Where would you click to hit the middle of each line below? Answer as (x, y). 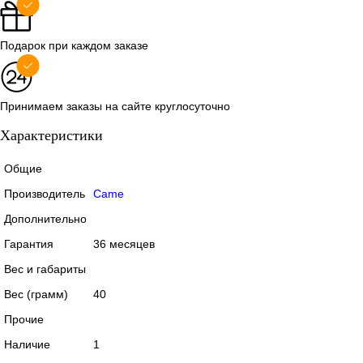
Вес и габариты (45, 269)
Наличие (27, 344)
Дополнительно (45, 218)
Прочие (24, 319)
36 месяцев (124, 243)
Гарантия (29, 243)
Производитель (45, 193)
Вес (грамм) (36, 294)
